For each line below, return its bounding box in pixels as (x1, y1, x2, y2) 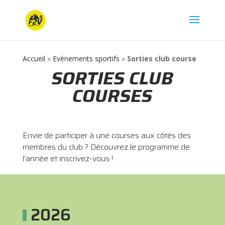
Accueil (22, 54, 45, 63)
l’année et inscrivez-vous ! (22, 152, 113, 165)
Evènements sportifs (52, 54, 120, 63)
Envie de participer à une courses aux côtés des (22, 129, 191, 142)
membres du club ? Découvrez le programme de (22, 141, 190, 153)
